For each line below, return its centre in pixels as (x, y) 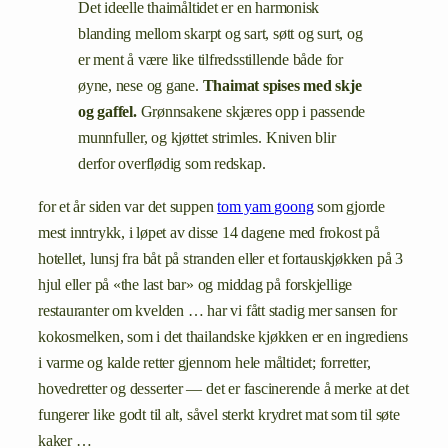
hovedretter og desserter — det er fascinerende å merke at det (223, 388)
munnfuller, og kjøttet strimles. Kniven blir (207, 138)
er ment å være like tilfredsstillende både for (210, 60)
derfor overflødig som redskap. (172, 164)
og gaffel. (107, 112)
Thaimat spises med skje (282, 86)
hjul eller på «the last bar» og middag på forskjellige (195, 284)
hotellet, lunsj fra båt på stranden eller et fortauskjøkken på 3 (220, 258)
